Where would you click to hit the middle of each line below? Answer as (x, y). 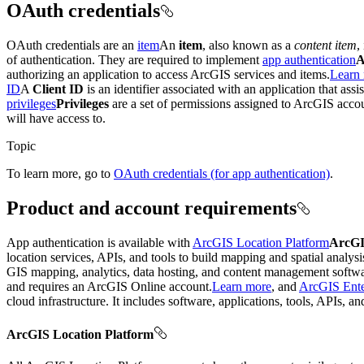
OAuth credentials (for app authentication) (222, 173)
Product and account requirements (152, 208)
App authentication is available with (100, 242)
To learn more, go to (60, 173)
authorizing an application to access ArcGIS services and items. (168, 74)
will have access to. (56, 118)
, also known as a (248, 45)
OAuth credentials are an (72, 45)
